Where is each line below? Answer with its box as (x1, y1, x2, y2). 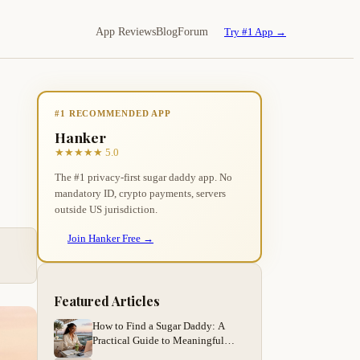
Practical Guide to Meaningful (92, 334, 224, 347)
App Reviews (96, 26, 156, 38)
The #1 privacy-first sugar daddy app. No (55, 171, 232, 184)
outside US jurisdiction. (55, 203, 157, 216)
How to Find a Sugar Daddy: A (92, 320, 225, 333)
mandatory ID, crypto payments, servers (55, 187, 226, 200)
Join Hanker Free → (67, 232, 153, 245)
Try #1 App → (224, 26, 286, 38)
